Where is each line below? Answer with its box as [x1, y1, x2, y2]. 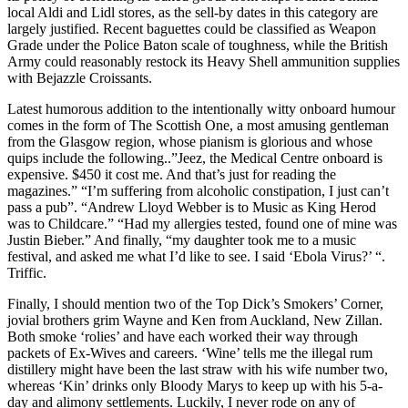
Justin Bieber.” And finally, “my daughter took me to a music [7, 232, 356, 249]
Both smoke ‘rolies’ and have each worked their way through [7, 329, 358, 345]
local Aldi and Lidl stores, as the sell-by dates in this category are [7, 5, 378, 21]
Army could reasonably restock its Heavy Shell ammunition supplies [7, 54, 400, 70]
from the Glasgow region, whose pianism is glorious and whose [7, 134, 372, 150]
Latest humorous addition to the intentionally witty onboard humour [7, 101, 395, 117]
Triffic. [7, 265, 46, 281]
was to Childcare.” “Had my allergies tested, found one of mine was [7, 216, 397, 232]
